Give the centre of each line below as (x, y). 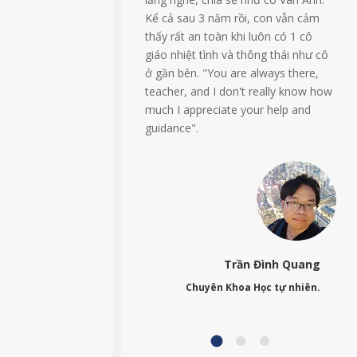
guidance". (172, 128)
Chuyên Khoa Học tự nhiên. (253, 287)
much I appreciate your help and (228, 110)
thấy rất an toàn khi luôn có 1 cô (229, 36)
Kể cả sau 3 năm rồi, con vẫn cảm (232, 18)
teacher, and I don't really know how (239, 91)
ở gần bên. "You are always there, (232, 73)
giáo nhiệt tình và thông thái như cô (237, 55)
